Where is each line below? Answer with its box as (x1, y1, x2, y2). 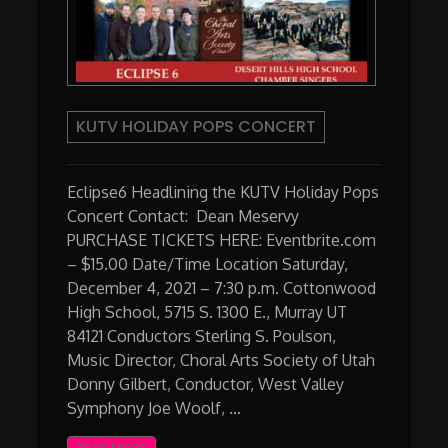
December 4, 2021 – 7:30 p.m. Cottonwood (67, 278, 377, 299)
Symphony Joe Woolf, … (67, 398, 242, 419)
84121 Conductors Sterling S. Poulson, (67, 326, 337, 347)
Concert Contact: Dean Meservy (67, 206, 332, 227)
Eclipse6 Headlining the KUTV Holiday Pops (67, 182, 380, 203)
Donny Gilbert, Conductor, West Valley (67, 374, 345, 395)
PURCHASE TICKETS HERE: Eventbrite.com (67, 230, 377, 251)
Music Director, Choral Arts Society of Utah (67, 350, 376, 371)
